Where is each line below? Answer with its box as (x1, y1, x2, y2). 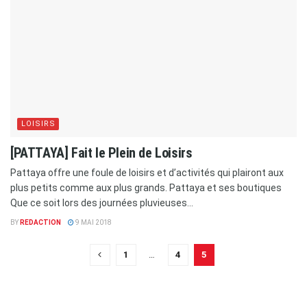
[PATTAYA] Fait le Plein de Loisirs (10, 145, 193, 162)
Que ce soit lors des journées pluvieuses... (10, 197, 193, 209)
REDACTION (20, 219, 61, 227)
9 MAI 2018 (74, 219, 112, 227)
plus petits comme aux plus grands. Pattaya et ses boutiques (10, 182, 282, 194)
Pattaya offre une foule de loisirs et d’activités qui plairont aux (10, 167, 284, 179)
